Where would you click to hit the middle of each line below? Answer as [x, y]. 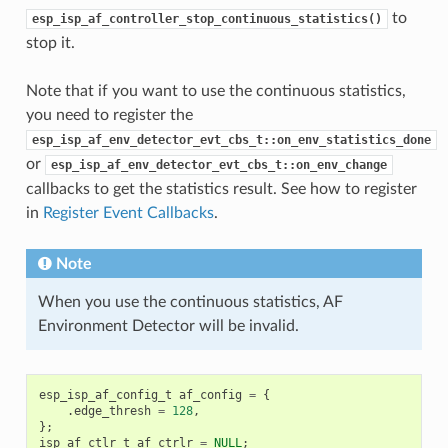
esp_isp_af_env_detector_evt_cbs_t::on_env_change [218, 165]
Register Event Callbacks [128, 213]
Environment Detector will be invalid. [168, 326]
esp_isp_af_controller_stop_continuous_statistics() [206, 19]
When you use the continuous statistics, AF [190, 302]
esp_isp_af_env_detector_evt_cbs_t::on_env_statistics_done [231, 140]
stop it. [50, 43]
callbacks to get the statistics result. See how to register [221, 189]
